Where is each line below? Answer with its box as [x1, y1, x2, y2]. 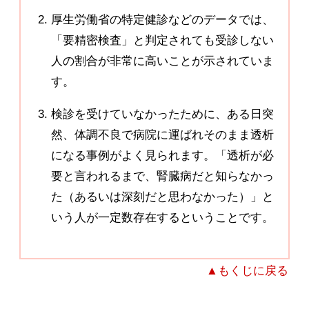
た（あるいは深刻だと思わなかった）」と [50, 190, 274, 203]
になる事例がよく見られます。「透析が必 [50, 148, 274, 162]
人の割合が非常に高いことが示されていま [50, 54, 274, 68]
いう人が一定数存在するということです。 [50, 210, 274, 224]
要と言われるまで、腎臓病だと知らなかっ [50, 169, 274, 183]
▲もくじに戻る [206, 264, 288, 278]
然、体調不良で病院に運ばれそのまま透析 [50, 128, 274, 141]
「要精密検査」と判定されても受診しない [50, 33, 274, 47]
